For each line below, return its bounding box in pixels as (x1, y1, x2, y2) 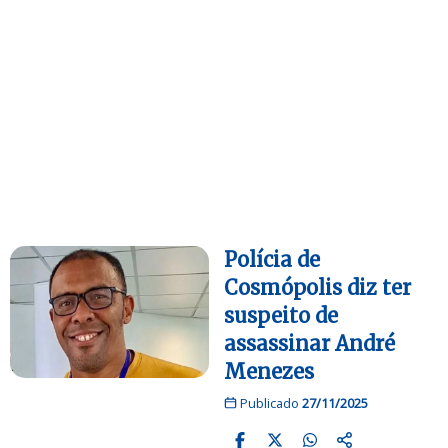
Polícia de (224, 246, 320, 272)
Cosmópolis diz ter (224, 274, 411, 300)
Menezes (224, 358, 314, 384)
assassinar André (224, 330, 395, 356)
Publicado (236, 393, 302, 412)
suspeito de (224, 302, 338, 328)
